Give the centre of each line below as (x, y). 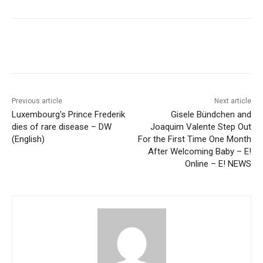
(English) (28, 139)
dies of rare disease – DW (62, 127)
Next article (232, 101)
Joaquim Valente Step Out (200, 127)
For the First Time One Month (194, 139)
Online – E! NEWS (218, 164)
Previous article (37, 101)
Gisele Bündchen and (211, 115)
